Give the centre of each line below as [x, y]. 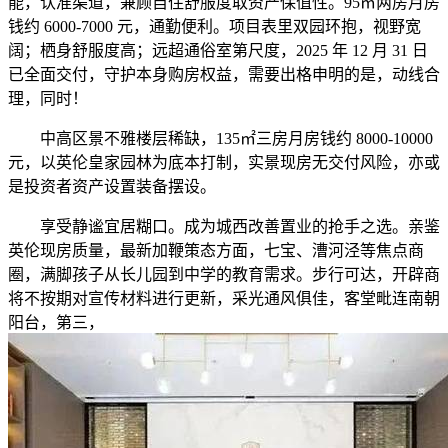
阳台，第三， [56, 323]
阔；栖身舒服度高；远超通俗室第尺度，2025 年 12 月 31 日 [218, 51]
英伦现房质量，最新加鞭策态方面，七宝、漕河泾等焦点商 [216, 251]
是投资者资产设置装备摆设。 [112, 187]
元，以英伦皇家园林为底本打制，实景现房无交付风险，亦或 [224, 163]
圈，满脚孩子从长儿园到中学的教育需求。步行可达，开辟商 [224, 275]
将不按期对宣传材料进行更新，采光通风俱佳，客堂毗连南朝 [224, 299]
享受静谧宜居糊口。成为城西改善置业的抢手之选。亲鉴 [224, 227]
